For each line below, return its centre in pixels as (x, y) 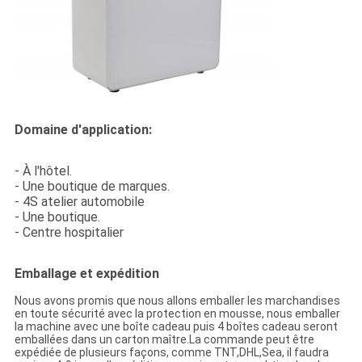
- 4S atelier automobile (79, 201)
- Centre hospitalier (69, 232)
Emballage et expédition (86, 273)
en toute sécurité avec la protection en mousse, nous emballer (177, 313)
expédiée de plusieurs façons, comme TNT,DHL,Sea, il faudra (171, 352)
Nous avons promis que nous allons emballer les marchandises (177, 300)
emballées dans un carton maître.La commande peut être (164, 339)
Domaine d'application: (83, 129)
